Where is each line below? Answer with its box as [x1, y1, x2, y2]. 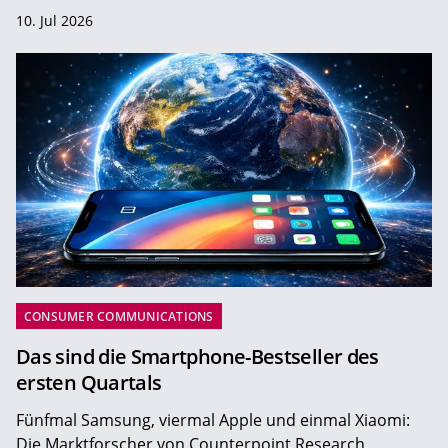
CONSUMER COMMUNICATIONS [24, 307, 214, 325]
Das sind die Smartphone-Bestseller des [16, 342, 379, 370]
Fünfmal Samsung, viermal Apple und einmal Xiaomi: [16, 408, 410, 431]
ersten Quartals [16, 368, 162, 396]
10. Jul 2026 [16, 10, 93, 30]
